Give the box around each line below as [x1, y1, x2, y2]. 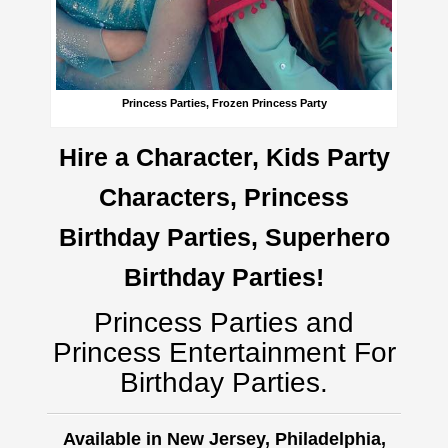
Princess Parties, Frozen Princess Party [121, 97, 327, 110]
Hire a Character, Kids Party [58, 144, 390, 172]
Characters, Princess [99, 184, 349, 212]
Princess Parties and [94, 307, 354, 339]
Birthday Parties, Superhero [58, 224, 390, 252]
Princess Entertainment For [52, 337, 396, 369]
